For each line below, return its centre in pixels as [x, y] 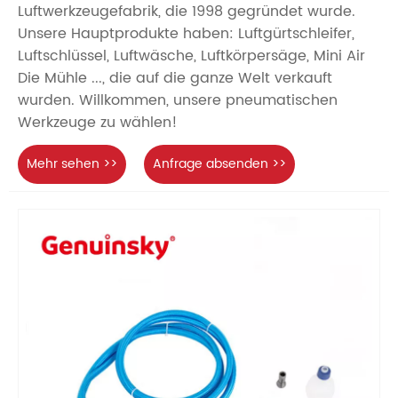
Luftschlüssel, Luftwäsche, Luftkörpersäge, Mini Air [191, 56]
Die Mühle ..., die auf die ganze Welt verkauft [175, 78]
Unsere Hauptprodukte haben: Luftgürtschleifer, [186, 33]
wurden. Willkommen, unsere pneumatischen [178, 100]
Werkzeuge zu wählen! [98, 122]
